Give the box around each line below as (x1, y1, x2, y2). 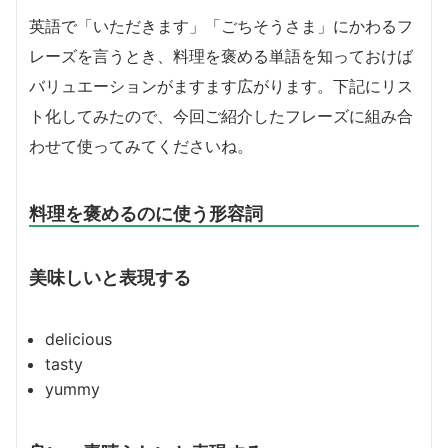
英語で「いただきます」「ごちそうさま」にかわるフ (29, 15, 413, 36)
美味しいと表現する (29, 265, 191, 288)
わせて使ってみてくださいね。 (29, 135, 253, 156)
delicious (45, 328, 112, 349)
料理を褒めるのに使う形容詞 (29, 201, 263, 224)
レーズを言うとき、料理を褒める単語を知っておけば (29, 45, 413, 66)
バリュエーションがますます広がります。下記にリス (29, 75, 413, 96)
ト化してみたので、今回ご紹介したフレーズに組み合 (29, 105, 413, 126)
